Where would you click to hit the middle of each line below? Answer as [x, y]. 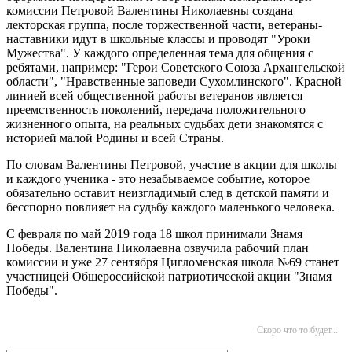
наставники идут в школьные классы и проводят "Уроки [158, 39]
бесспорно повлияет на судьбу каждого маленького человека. [170, 207]
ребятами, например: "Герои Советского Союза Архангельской [176, 67]
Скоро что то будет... [297, 330]
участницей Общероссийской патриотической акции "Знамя [169, 276]
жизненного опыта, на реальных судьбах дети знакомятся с [165, 124]
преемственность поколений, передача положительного [156, 110]
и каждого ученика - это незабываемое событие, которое [158, 179]
